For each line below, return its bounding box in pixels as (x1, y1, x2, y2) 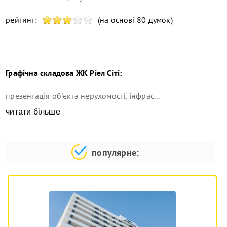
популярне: (92, 146, 139, 158)
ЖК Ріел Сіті (73, 67, 120, 78)
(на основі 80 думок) (97, 14, 173, 25)
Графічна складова (6, 67, 74, 78)
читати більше (6, 107, 60, 116)
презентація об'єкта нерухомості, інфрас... (6, 90, 160, 101)
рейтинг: (6, 14, 37, 25)
